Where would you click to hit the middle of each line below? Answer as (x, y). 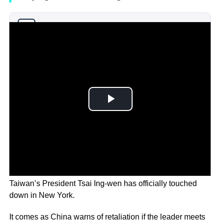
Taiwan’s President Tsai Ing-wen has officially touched (103, 183)
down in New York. (42, 195)
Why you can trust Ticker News (81, 27)
